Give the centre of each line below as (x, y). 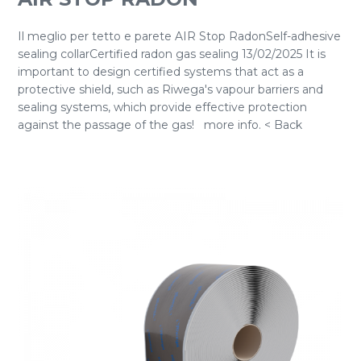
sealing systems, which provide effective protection (162, 107)
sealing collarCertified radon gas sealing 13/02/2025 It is (172, 54)
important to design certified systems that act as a (161, 72)
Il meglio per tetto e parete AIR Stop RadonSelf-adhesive (179, 36)
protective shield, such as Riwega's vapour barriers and (170, 89)
